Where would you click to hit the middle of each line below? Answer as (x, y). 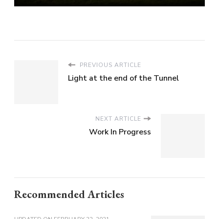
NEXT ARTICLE (118, 119)
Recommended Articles (69, 194)
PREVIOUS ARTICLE (109, 65)
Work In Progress (120, 132)
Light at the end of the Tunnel (123, 78)
